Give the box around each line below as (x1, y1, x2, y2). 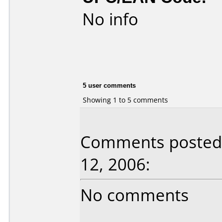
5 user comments (83, 80, 136, 90)
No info (82, 8, 138, 30)
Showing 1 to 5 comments (83, 95, 168, 105)
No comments (80, 184, 189, 206)
